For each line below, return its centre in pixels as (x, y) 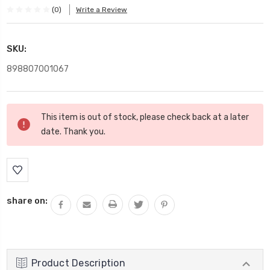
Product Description (78, 263)
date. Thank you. (73, 131)
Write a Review (102, 10)
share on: (27, 200)
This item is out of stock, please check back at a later (145, 117)
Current (24, 110)
